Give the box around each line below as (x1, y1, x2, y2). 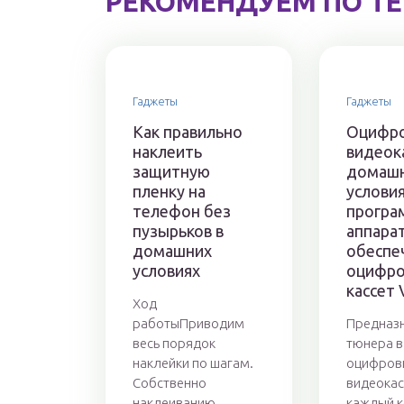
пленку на (133, 182, 206, 201)
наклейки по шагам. (133, 355, 253, 372)
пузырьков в (133, 222, 224, 241)
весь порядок (133, 335, 216, 352)
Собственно (133, 375, 207, 391)
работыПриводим (133, 316, 244, 332)
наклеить (133, 142, 202, 161)
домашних (133, 242, 212, 261)
